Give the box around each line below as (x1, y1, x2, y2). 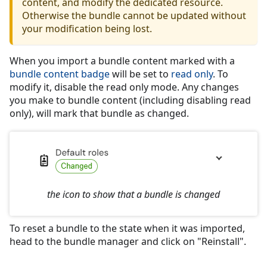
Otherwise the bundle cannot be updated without (22, 8, 246, 22)
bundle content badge (10, 67, 110, 80)
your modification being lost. (22, 21, 152, 35)
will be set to (110, 67, 171, 80)
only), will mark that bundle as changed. (10, 106, 189, 120)
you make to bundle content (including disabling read (10, 93, 251, 107)
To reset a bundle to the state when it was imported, (10, 221, 245, 235)
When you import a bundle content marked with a (10, 54, 235, 67)
